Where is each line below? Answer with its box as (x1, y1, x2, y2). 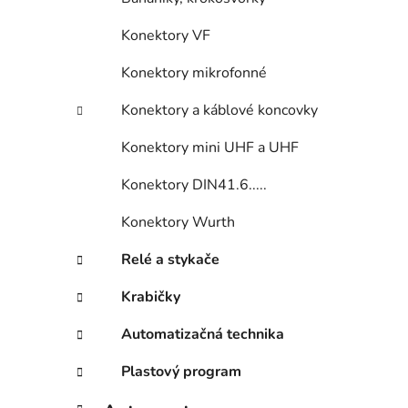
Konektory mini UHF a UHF (121, 138, 299, 158)
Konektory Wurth (121, 212, 235, 233)
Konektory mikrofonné (121, 63, 267, 84)
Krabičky (121, 287, 180, 308)
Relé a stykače (121, 250, 219, 270)
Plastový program (121, 362, 241, 382)
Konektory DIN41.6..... (121, 175, 267, 196)
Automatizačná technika (121, 324, 284, 345)
